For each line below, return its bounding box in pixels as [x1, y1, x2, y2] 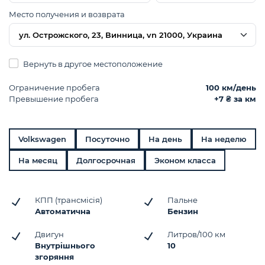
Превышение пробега [9, 94, 99, 104]
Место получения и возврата [9, 9, 125, 19]
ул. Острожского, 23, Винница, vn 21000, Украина [19, 30, 222, 40]
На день [148, 134, 182, 144]
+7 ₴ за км [214, 94, 256, 104]
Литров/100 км [167, 230, 225, 239]
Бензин [167, 206, 198, 216]
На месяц [18, 156, 57, 165]
